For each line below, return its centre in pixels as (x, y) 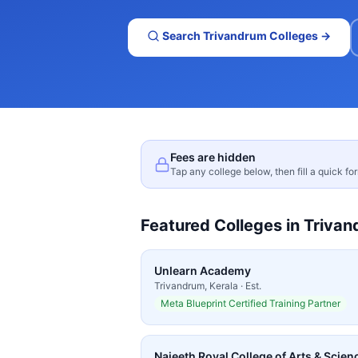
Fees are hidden (213, 157)
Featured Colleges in (222, 225)
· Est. (250, 286)
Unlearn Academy (203, 270)
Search (181, 36)
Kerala (224, 286)
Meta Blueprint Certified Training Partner (251, 303)
